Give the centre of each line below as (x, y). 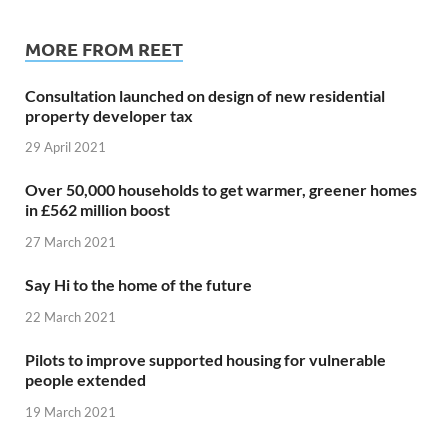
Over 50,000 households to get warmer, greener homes (221, 190)
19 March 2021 (70, 411)
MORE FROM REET (104, 48)
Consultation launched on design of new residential (205, 95)
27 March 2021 (70, 242)
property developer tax (109, 115)
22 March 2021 (70, 316)
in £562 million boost (97, 210)
